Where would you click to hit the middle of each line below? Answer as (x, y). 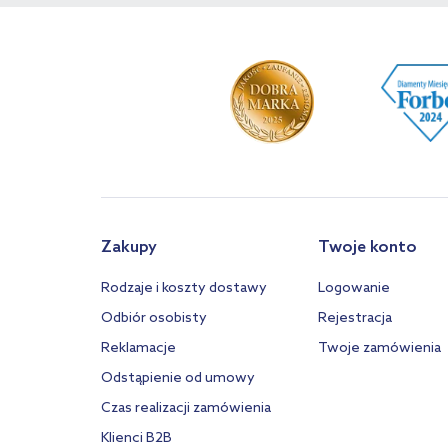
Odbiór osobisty (154, 318)
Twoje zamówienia (379, 348)
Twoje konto (367, 247)
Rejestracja (354, 318)
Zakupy (129, 247)
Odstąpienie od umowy (178, 378)
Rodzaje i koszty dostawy (184, 288)
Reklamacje (138, 348)
